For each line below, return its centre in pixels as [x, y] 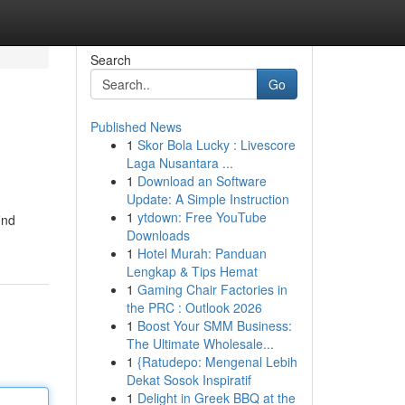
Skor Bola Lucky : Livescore [216, 145]
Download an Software [202, 181]
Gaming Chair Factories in [212, 289]
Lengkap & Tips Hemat [192, 271]
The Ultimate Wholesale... [200, 344]
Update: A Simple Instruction [207, 199]
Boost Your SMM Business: [214, 325]
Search [110, 60]
